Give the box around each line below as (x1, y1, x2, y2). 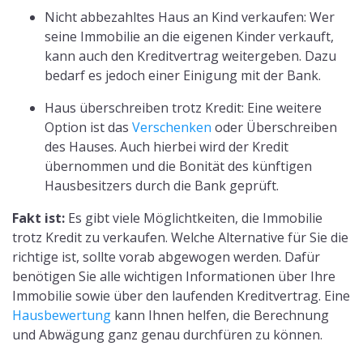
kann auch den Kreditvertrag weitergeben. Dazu (45, 46, 336, 65)
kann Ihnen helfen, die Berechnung (111, 305, 329, 324)
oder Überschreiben (211, 117, 337, 136)
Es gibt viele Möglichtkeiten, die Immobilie (65, 208, 322, 227)
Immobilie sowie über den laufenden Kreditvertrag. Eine (12, 286, 350, 305)
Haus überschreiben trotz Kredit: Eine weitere (45, 98, 322, 117)
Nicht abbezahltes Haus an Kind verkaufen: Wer (45, 7, 335, 26)
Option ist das (45, 117, 132, 136)
